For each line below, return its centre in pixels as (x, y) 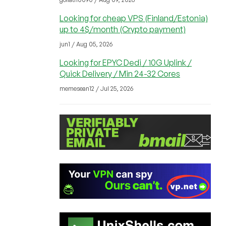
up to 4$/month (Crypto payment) (123, 29)
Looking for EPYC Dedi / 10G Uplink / (126, 63)
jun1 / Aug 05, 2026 (86, 44)
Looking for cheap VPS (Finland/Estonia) (134, 18)
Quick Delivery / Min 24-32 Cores (120, 74)
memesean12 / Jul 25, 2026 (96, 89)
